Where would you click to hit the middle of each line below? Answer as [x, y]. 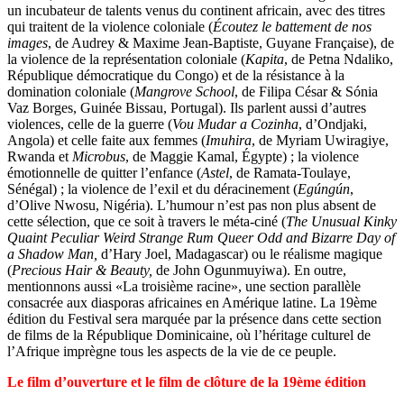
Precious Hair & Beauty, [82, 270]
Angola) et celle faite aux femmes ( [106, 140]
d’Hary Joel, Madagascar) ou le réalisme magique [240, 253]
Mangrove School [184, 91]
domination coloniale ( [71, 91]
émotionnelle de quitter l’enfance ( [104, 172]
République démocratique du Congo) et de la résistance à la [176, 75]
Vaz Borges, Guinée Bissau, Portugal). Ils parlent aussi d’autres [187, 107]
